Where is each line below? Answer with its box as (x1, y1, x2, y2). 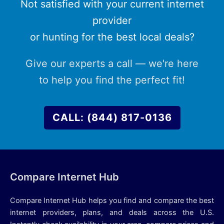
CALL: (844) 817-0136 (52, 111, 172, 124)
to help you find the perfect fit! (39, 74, 185, 86)
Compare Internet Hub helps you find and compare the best (10, 196, 214, 205)
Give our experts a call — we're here (25, 57, 198, 70)
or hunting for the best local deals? (29, 31, 194, 43)
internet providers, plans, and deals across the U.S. (10, 208, 214, 217)
